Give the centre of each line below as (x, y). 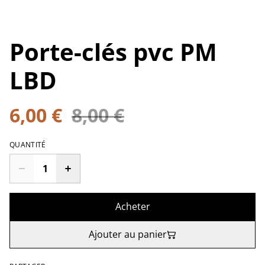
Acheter (132, 206)
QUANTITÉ (28, 145)
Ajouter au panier (128, 234)
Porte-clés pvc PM (113, 52)
